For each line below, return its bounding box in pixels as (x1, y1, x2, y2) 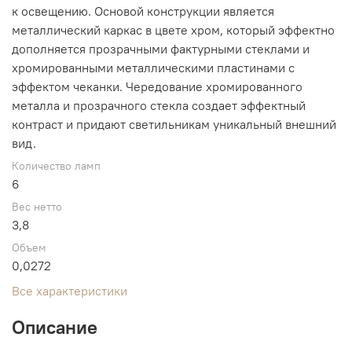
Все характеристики (12, 282, 127, 299)
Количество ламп (12, 159, 101, 173)
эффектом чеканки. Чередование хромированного (12, 78, 302, 94)
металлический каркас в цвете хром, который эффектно (12, 21, 335, 38)
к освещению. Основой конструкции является (12, 2, 274, 19)
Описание (12, 314, 97, 339)
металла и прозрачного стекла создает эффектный (12, 97, 306, 113)
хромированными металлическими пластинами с (12, 59, 295, 75)
